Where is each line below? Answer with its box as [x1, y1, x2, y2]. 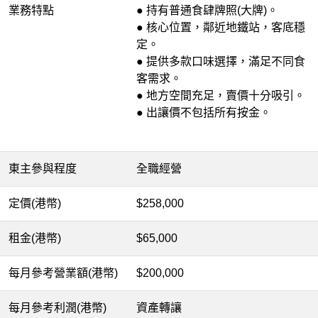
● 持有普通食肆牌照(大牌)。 [136, 4, 278, 16]
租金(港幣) [9, 232, 61, 244]
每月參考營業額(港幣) [9, 267, 118, 279]
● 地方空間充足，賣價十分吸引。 [136, 89, 305, 102]
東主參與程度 [9, 163, 77, 175]
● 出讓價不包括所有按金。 [136, 106, 271, 119]
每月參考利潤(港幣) [9, 302, 106, 314]
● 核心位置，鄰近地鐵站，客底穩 [136, 21, 305, 33]
